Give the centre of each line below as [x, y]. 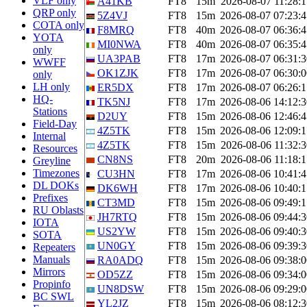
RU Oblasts [58, 210]
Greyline [52, 161]
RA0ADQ [120, 260]
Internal [49, 136]
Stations [50, 111]
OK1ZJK [118, 73]
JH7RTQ [117, 217]
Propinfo [52, 284]
